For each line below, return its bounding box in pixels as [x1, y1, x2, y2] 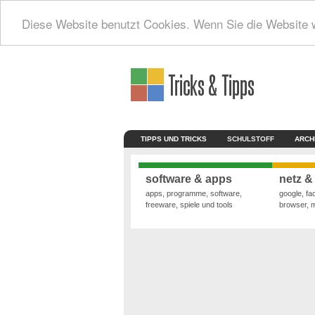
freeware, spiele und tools [146, 200, 233, 210]
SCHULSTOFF [227, 135, 274, 143]
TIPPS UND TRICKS [141, 135, 207, 143]
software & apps [146, 173, 233, 186]
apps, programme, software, [146, 189, 243, 198]
